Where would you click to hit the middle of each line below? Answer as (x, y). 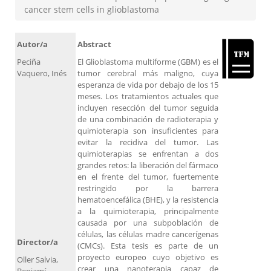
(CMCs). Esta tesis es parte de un (148, 246)
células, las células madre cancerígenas (148, 234)
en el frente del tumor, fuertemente (148, 177)
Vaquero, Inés (44, 73)
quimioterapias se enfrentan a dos (148, 154)
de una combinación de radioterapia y (148, 119)
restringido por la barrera (148, 188)
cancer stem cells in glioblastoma (92, 10)
